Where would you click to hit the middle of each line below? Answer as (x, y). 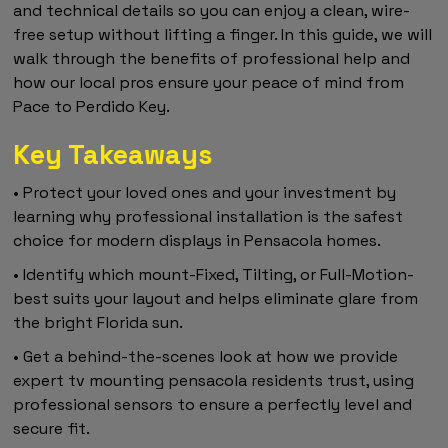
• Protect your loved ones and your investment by (205, 192)
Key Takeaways (113, 154)
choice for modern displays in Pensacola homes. (197, 240)
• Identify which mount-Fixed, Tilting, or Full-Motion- (214, 274)
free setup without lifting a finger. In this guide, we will (223, 34)
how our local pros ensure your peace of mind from (209, 82)
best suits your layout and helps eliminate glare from (216, 298)
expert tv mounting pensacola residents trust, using (214, 380)
